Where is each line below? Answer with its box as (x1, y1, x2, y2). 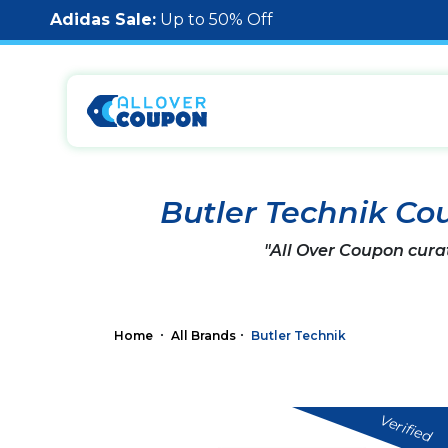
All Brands (171, 327, 236, 343)
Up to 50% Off (156, 10, 273, 29)
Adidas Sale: (50, 10, 156, 29)
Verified (377, 410, 434, 446)
